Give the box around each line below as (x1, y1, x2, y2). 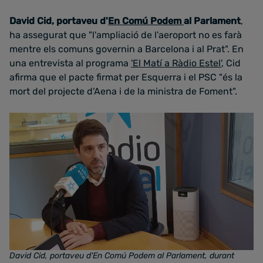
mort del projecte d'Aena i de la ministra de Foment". (9, 86, 237, 97)
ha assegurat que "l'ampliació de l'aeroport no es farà (9, 29, 242, 41)
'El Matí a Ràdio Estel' (131, 58, 221, 69)
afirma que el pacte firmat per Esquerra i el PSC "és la (9, 72, 242, 83)
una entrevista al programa (9, 58, 131, 69)
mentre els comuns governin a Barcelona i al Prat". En (9, 43, 244, 55)
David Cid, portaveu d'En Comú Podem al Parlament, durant (9, 250, 234, 261)
